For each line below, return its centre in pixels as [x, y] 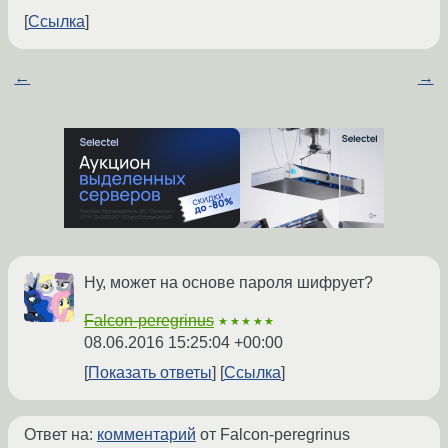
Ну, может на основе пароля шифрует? [228, 283]
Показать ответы [150, 373]
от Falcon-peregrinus [273, 435]
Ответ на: [60, 435]
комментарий [146, 435]
